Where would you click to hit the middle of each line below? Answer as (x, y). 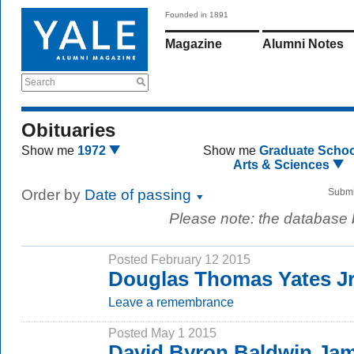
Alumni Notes (303, 44)
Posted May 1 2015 (162, 333)
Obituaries (68, 130)
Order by (53, 195)
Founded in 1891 (197, 15)
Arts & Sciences (283, 165)
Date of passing (140, 195)
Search (40, 82)
